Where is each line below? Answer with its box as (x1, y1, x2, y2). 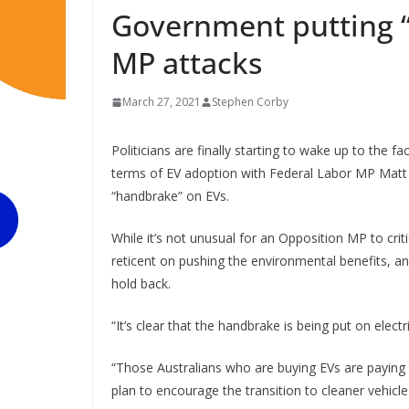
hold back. (111, 275, 174, 292)
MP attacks (111, 43, 262, 82)
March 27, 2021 (122, 94, 201, 110)
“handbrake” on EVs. (111, 187, 229, 204)
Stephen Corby (212, 94, 288, 110)
